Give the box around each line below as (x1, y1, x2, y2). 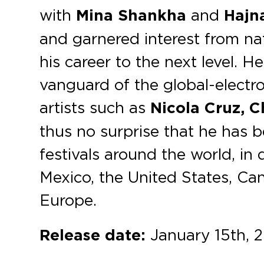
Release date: (39, 225, 146, 245)
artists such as (39, 98, 146, 117)
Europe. (39, 190, 97, 209)
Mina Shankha (76, 5, 187, 25)
